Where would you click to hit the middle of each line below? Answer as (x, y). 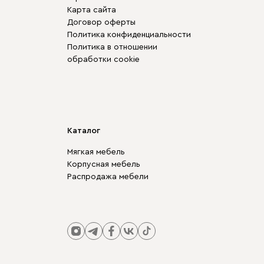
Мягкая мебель (96, 152)
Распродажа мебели (108, 177)
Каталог (84, 131)
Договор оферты (101, 22)
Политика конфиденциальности (129, 35)
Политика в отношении (112, 47)
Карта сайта (92, 10)
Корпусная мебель (104, 164)
